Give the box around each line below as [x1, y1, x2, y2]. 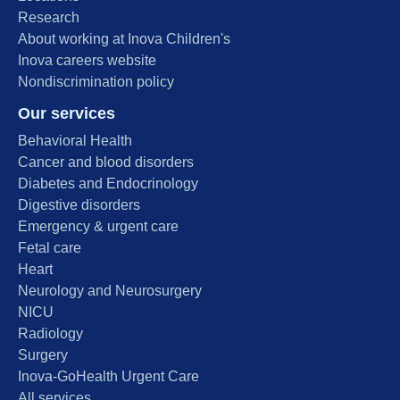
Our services [18, 104, 115, 123]
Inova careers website [18, 53, 156, 69]
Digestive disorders [18, 197, 140, 213]
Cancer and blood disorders [18, 154, 194, 171]
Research [18, 10, 79, 26]
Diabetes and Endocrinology [18, 176, 198, 192]
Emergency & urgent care [18, 219, 179, 235]
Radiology [18, 326, 83, 342]
